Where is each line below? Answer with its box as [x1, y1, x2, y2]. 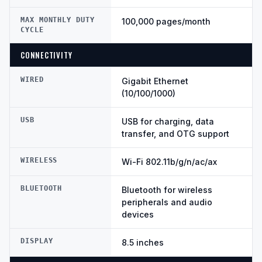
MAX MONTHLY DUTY [20, 16, 95, 25]
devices [122, 209, 154, 220]
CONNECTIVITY [20, 49, 73, 61]
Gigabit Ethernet [122, 76, 188, 87]
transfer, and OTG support [122, 129, 229, 139]
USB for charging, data [122, 116, 214, 127]
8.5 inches [122, 237, 164, 248]
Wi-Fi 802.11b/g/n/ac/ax [122, 157, 217, 167]
